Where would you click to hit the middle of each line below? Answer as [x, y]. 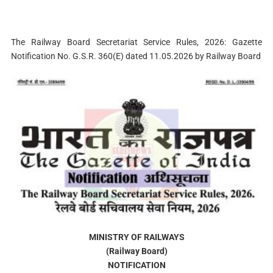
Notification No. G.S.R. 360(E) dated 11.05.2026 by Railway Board [136, 56]
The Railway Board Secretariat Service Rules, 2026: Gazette [136, 42]
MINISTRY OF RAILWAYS [136, 237]
